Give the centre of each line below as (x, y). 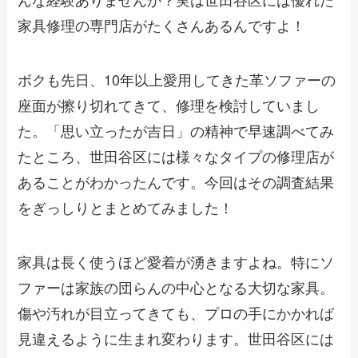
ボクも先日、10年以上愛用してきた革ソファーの (177, 79)
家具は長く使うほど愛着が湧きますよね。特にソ (176, 261)
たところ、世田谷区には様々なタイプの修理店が (176, 155)
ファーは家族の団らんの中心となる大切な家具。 (176, 286)
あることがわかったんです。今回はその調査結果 (176, 181)
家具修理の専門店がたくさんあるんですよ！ (162, 25)
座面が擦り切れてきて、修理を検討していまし (169, 104)
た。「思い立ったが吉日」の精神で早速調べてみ (176, 130)
